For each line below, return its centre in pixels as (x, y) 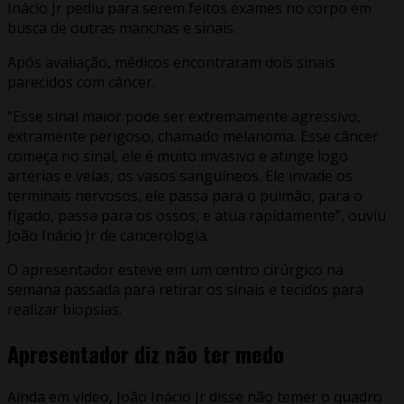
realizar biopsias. (66, 309)
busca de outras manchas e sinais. (124, 28)
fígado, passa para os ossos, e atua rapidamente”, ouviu (197, 215)
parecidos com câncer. (81, 82)
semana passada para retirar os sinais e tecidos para (185, 289)
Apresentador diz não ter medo (146, 353)
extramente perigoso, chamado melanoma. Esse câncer (193, 136)
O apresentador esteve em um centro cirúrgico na (175, 269)
